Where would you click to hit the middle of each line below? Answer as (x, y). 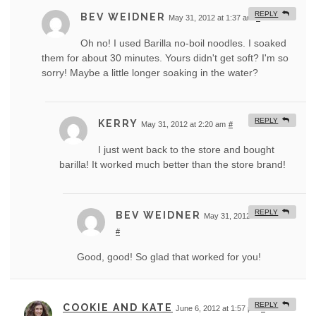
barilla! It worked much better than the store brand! (172, 165)
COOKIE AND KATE (118, 308)
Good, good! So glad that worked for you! (169, 257)
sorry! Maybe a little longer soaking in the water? (150, 73)
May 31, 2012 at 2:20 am (183, 124)
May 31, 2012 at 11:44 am (248, 216)
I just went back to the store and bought (186, 150)
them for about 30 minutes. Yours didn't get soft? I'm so (165, 58)
